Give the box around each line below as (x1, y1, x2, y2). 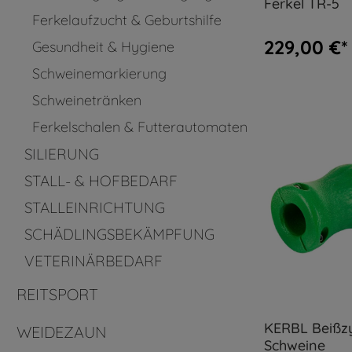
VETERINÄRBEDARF (24, 251, 163, 270)
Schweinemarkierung (32, 64, 167, 82)
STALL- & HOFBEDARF (24, 170, 178, 190)
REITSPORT (16, 284, 98, 304)
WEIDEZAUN (16, 321, 107, 342)
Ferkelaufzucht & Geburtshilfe (32, 10, 222, 29)
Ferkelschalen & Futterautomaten (32, 117, 247, 136)
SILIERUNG (24, 144, 99, 163)
